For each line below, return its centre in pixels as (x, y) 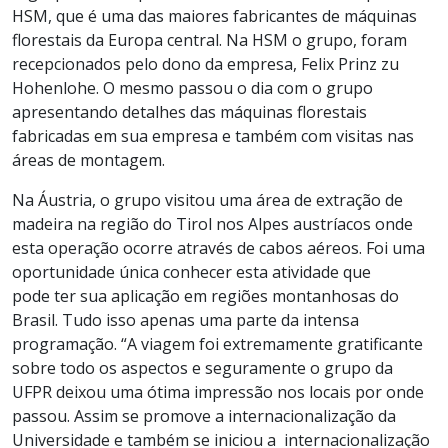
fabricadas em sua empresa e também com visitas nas (213, 135)
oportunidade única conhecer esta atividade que (191, 271)
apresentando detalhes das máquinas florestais (189, 111)
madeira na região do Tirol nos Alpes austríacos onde (212, 223)
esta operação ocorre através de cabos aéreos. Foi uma (218, 247)
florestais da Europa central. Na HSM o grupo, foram (209, 39)
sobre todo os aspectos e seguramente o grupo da (202, 367)
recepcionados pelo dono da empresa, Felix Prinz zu (205, 63)
